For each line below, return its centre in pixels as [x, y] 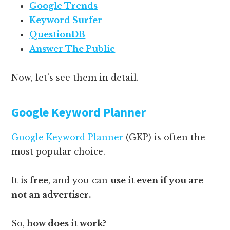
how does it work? [66, 223]
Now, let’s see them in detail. [75, 77]
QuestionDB [57, 34]
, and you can [80, 180]
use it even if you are [157, 180]
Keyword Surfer [66, 20]
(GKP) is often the [165, 137]
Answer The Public [72, 49]
